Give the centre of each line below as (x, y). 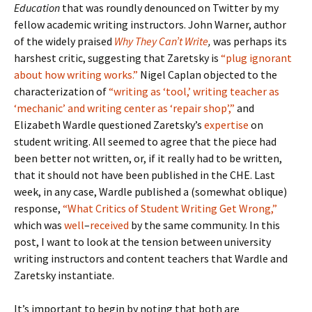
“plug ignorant (256, 58)
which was (39, 225)
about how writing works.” (76, 75)
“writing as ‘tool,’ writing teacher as (194, 91)
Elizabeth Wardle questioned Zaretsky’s (109, 125)
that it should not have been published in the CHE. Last (145, 175)
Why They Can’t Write (161, 41)
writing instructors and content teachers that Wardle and (151, 258)
